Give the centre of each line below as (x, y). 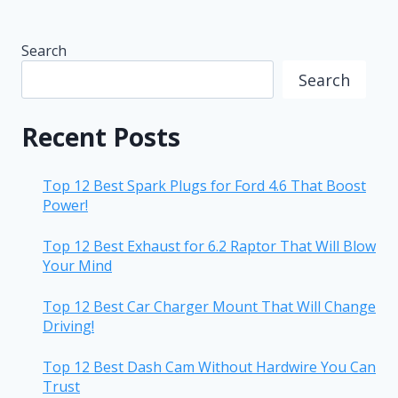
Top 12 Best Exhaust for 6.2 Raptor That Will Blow (209, 246)
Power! (65, 205)
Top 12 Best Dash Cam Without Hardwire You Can (209, 366)
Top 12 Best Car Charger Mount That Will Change (209, 306)
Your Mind (77, 265)
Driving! (68, 326)
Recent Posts (101, 136)
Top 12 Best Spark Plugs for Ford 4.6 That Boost (204, 185)
